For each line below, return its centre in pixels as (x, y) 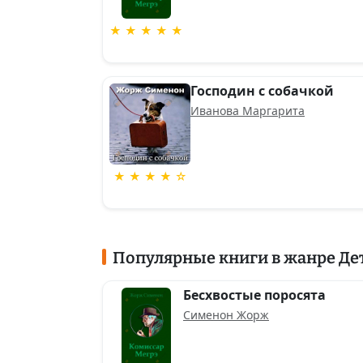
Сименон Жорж (226, 315)
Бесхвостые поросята (254, 295)
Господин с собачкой (262, 91)
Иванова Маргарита (248, 111)
